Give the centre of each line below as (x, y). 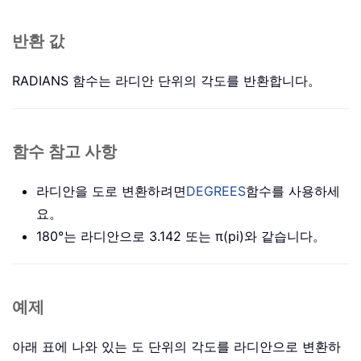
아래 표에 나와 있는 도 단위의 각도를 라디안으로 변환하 (176, 347)
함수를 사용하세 (293, 191)
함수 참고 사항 (64, 152)
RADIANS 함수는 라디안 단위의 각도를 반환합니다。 (166, 81)
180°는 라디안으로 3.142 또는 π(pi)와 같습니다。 (181, 237)
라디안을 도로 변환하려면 (111, 191)
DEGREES (216, 191)
